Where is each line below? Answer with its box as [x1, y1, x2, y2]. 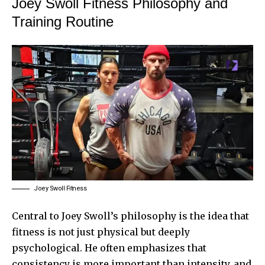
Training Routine [12, 13, 114, 30]
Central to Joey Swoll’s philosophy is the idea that [12, 209, 249, 222]
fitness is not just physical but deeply [12, 225, 190, 238]
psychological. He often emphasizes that [12, 241, 206, 254]
